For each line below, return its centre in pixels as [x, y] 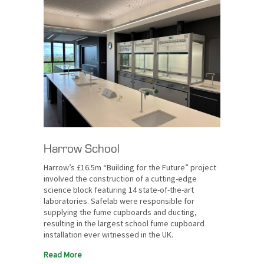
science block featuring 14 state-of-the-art [119, 189]
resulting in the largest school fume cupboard [124, 223]
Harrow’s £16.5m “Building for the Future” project [130, 167]
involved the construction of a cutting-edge [120, 178]
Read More [63, 254]
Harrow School [82, 147]
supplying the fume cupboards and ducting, [120, 212]
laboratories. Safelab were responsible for [119, 201]
